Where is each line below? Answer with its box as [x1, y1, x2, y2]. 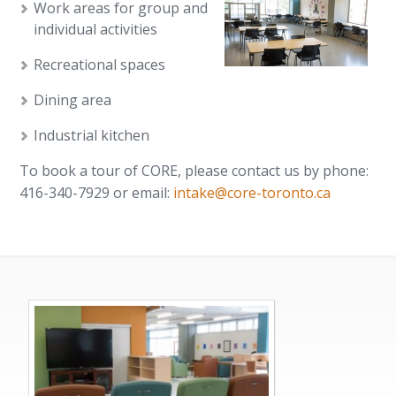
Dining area [34, 90, 112, 110]
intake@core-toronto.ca [173, 183, 331, 202]
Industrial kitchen [34, 126, 150, 145]
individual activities [34, 19, 158, 39]
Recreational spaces [34, 55, 166, 74]
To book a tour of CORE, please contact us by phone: [19, 161, 369, 180]
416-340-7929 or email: [19, 183, 174, 202]
